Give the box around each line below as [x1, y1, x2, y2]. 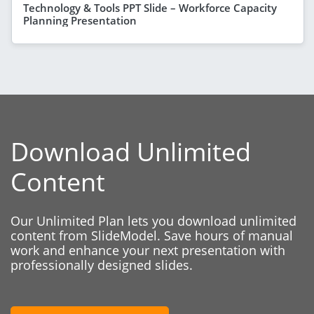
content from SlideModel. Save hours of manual [11, 226, 293, 244]
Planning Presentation [23, 13, 137, 27]
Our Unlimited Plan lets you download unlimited [11, 212, 296, 229]
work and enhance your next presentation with [11, 241, 285, 259]
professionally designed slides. [11, 256, 193, 273]
